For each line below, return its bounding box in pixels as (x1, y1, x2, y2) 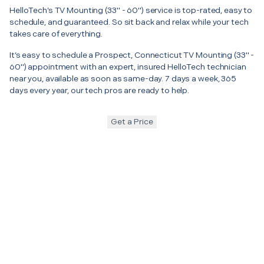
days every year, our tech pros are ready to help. (9, 85, 190, 95)
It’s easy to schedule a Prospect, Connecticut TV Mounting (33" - (9, 49, 255, 60)
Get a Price (111, 116, 153, 127)
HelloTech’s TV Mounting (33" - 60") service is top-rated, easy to (9, 5, 253, 15)
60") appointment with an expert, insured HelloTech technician (9, 61, 246, 72)
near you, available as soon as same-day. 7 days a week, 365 (9, 73, 236, 84)
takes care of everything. (9, 28, 103, 39)
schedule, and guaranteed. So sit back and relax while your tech (9, 16, 249, 27)
